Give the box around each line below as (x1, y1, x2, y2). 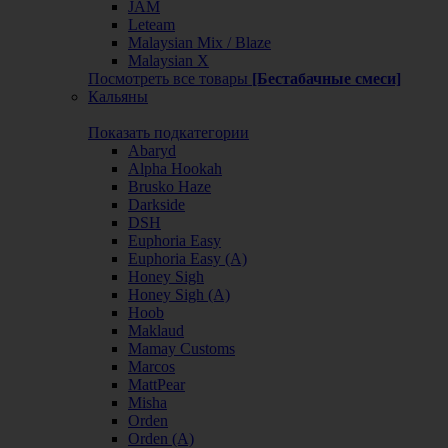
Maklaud (128, 322, 184, 339)
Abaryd (128, 142, 176, 159)
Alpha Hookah (128, 160, 222, 177)
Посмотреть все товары (88, 70, 252, 87)
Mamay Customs (128, 340, 235, 357)
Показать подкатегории (88, 124, 249, 141)
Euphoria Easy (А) (128, 250, 247, 267)
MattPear (128, 376, 185, 393)
